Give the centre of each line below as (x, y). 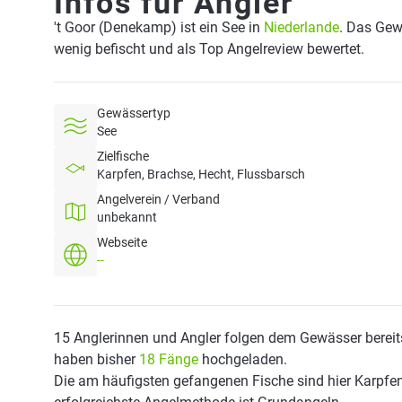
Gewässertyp (134, 113)
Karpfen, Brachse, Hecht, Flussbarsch (201, 174)
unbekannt (127, 217)
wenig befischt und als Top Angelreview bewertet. (209, 49)
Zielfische (123, 156)
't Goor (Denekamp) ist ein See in (159, 27)
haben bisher (96, 359)
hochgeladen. (243, 359)
